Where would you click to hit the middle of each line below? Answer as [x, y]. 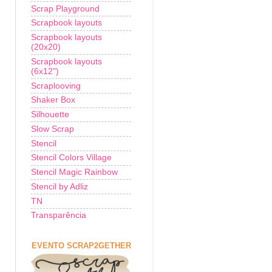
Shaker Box [53, 100]
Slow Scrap [53, 129]
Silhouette [50, 115]
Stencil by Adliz [59, 186]
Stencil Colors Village [71, 158]
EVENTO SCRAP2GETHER [81, 245]
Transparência [59, 216]
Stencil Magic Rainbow [74, 172]
